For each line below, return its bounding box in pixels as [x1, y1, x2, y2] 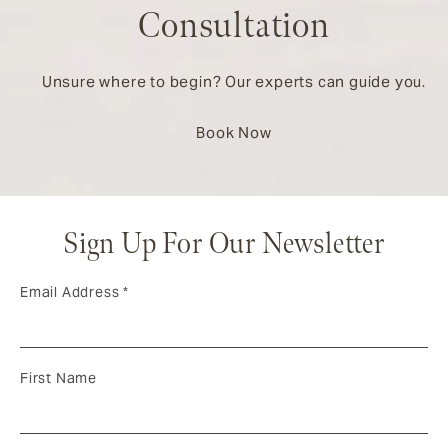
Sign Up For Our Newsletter [63, 226, 385, 262]
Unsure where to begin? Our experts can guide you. [41, 71, 427, 91]
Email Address [20, 282, 124, 301]
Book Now [196, 122, 272, 142]
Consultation [138, 4, 330, 48]
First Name [20, 368, 97, 387]
